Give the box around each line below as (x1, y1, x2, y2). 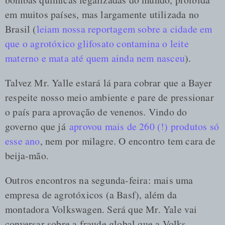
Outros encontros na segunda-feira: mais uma (5, 173, 193, 187)
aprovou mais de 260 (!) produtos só (69, 119, 219, 133)
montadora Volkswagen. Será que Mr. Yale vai (5, 202, 197, 216)
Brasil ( (5, 22, 37, 36)
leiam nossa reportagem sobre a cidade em (36, 22, 212, 36)
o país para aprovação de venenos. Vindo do (5, 104, 187, 119)
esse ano (5, 134, 40, 148)
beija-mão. (5, 148, 49, 162)
